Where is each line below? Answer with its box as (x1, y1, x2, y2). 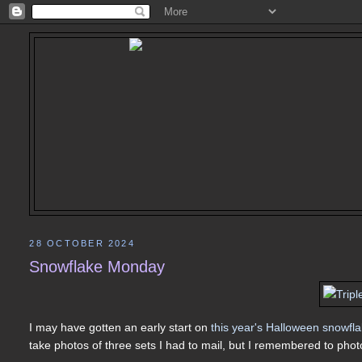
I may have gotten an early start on (29, 321, 212, 335)
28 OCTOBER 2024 (29, 238, 135, 248)
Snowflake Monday (29, 257, 166, 276)
